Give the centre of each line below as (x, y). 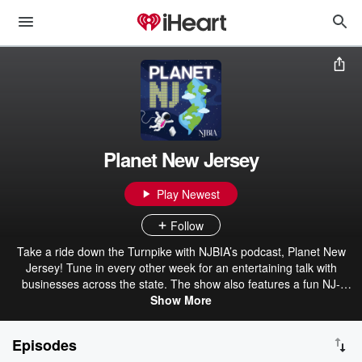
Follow (187, 225)
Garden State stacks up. (181, 316)
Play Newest (188, 194)
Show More (181, 300)
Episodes (44, 345)
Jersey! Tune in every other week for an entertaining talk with (181, 267)
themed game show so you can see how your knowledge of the (181, 300)
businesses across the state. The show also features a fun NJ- (181, 284)
